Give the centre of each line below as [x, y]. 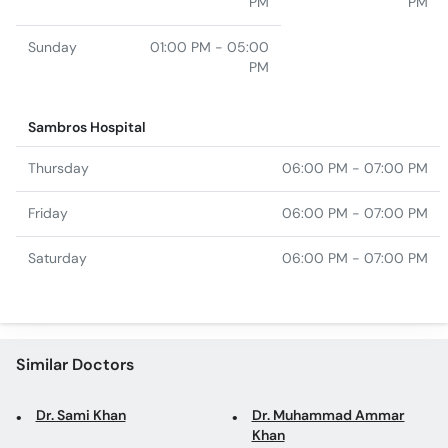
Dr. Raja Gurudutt [309, 392]
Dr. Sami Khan [80, 336]
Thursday [58, 89]
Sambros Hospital [87, 48]
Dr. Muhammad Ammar [328, 336]
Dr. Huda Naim [82, 392]
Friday [48, 134]
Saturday [57, 179]
